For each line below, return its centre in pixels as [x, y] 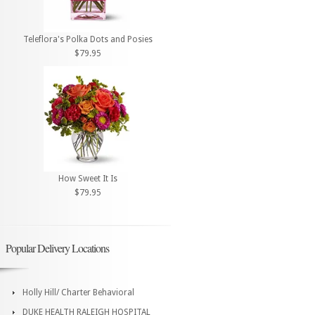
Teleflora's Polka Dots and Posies [88, 40]
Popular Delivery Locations [57, 247]
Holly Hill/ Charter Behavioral [78, 292]
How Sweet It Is [88, 178]
